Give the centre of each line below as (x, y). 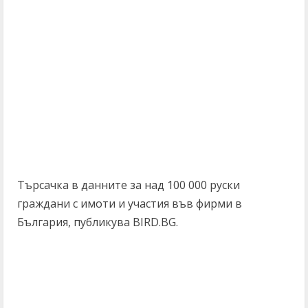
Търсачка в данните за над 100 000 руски (129, 185)
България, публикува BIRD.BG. (98, 222)
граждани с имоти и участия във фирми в (130, 203)
